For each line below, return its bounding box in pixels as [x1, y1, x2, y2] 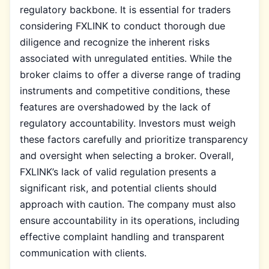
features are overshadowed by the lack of [20, 100, 211, 113]
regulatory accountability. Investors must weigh [20, 116, 235, 129]
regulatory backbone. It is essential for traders [20, 3, 231, 16]
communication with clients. [20, 246, 147, 259]
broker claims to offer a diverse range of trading [20, 68, 241, 80]
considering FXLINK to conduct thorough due [20, 19, 225, 32]
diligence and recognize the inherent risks [20, 35, 210, 48]
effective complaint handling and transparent [20, 230, 225, 243]
